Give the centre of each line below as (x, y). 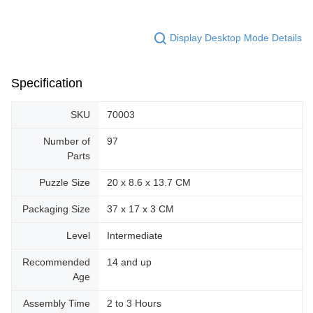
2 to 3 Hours (134, 303)
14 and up (129, 262)
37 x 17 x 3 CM (140, 209)
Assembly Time (57, 303)
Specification (47, 83)
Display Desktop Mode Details (236, 38)
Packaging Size (56, 209)
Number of (67, 141)
